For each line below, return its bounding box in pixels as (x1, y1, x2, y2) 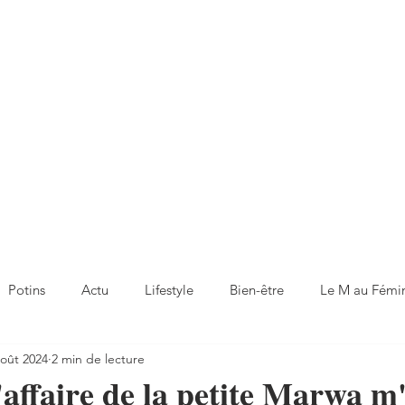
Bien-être (230, 280, 284, 298)
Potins (8, 280, 45, 298)
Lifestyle (145, 280, 193, 298)
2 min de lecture (52, 350, 145, 367)
